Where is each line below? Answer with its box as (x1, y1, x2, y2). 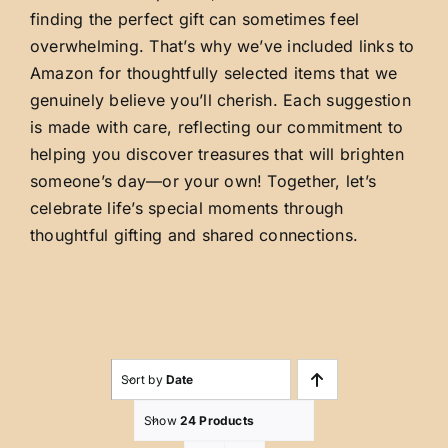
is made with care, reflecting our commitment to (29, 117, 404, 138)
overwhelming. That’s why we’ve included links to (29, 36, 415, 57)
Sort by (120, 371, 166, 387)
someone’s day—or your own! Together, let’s (29, 171, 377, 192)
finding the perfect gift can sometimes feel (29, 9, 360, 30)
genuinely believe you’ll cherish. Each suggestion (29, 90, 411, 111)
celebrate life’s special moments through (29, 198, 344, 219)
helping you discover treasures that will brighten (29, 144, 404, 165)
